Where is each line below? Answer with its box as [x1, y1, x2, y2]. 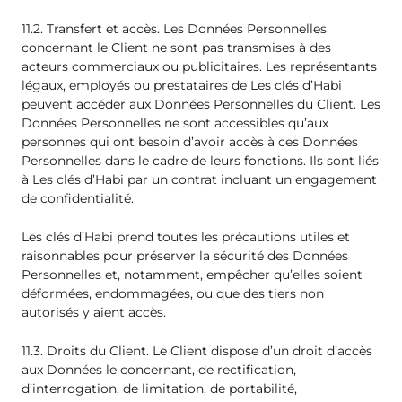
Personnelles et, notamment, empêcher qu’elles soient [22, 267, 363, 284]
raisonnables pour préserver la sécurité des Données [22, 248, 348, 265]
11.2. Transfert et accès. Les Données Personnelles [22, 20, 327, 37]
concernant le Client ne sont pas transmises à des [22, 39, 331, 56]
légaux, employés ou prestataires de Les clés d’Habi [22, 76, 342, 93]
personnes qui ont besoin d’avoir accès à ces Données [22, 133, 358, 150]
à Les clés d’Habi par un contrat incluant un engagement [22, 170, 377, 188]
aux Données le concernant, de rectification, [22, 362, 296, 379]
